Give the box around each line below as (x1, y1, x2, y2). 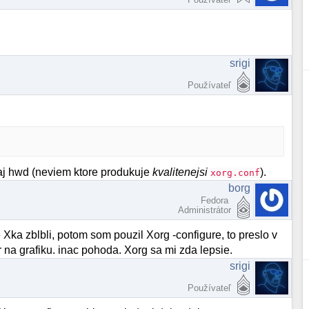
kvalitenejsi (152, 166, 208, 179)
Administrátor (178, 205, 232, 216)
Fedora (201, 195, 232, 206)
